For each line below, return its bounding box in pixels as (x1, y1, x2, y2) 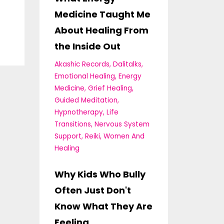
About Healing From (54, 23, 148, 36)
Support (54, 131, 81, 141)
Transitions (54, 119, 91, 129)
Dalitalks (112, 59, 141, 69)
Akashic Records (54, 59, 109, 69)
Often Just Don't (54, 183, 131, 196)
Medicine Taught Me (54, 7, 150, 20)
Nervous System (94, 119, 149, 129)
